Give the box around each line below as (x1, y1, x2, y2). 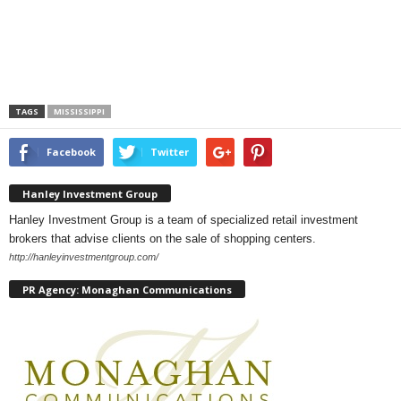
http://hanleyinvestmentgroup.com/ (9, 251, 158, 262)
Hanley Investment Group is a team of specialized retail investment (9, 212, 358, 226)
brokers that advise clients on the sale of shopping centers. (9, 231, 316, 245)
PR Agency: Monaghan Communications (22, 283, 232, 297)
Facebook (47, 145, 96, 158)
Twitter (150, 145, 189, 158)
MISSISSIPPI (54, 106, 105, 117)
